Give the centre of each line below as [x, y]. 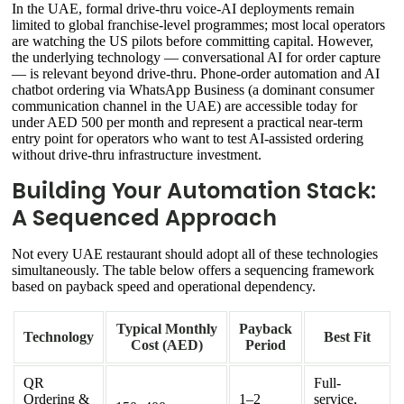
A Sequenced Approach [144, 218]
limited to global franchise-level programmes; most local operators [198, 25]
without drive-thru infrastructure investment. [137, 155]
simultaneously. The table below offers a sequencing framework [193, 271]
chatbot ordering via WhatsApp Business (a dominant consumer [193, 90]
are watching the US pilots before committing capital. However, [193, 41]
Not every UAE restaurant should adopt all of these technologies [195, 254]
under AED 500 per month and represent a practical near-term [187, 123]
